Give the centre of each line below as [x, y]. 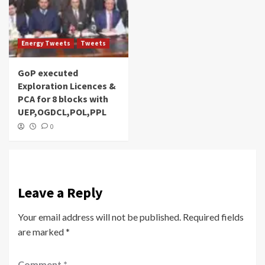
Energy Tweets [46, 43]
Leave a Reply [60, 193]
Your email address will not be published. [99, 217]
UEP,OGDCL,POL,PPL [62, 112]
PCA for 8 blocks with [63, 99]
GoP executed [48, 73]
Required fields [213, 217]
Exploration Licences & [67, 86]
